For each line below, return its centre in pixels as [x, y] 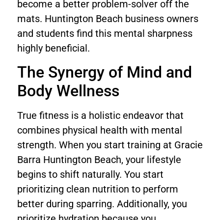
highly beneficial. [54, 48]
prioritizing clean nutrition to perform [98, 189]
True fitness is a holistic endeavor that [100, 115]
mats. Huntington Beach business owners [108, 19]
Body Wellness [68, 91]
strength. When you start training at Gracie [110, 145]
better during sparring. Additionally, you [102, 204]
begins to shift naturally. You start [90, 174]
